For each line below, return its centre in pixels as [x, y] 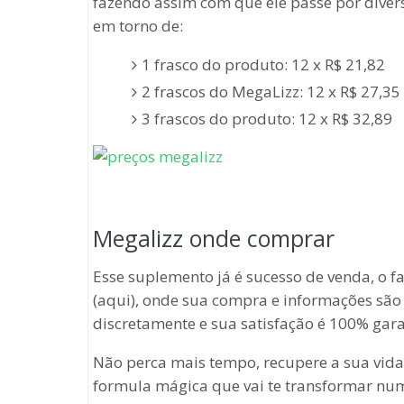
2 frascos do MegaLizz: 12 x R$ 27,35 [271, 92]
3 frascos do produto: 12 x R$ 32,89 [266, 119]
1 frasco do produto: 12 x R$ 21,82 [263, 64]
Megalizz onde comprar [214, 238]
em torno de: [138, 26]
